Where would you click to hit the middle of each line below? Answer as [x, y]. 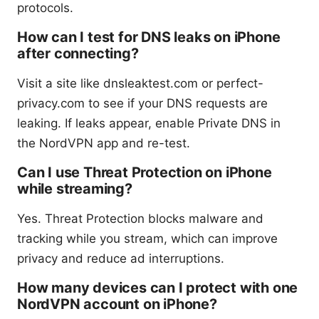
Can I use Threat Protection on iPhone [145, 172]
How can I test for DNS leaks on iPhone [149, 37]
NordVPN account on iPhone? [117, 304]
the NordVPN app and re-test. [104, 143]
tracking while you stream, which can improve [147, 238]
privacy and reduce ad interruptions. [121, 258]
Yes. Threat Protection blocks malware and [140, 218]
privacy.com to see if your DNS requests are [142, 103]
